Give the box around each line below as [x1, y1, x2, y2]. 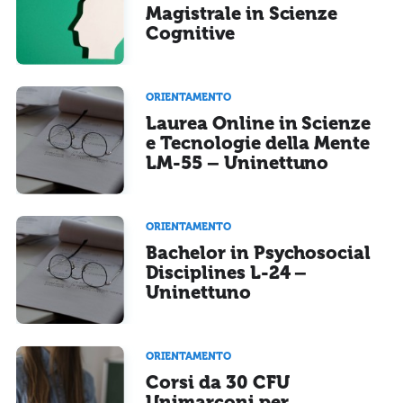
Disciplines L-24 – [146, 262, 308, 284]
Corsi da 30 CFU [146, 372, 290, 394]
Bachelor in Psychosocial [146, 242, 372, 264]
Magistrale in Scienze [146, 2, 338, 24]
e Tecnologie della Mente [146, 131, 371, 154]
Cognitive [146, 22, 235, 44]
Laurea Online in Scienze [146, 112, 372, 134]
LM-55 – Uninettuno [146, 151, 329, 174]
